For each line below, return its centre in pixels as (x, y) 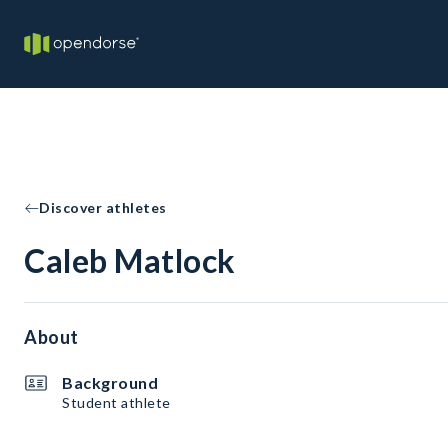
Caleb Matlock (130, 260)
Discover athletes (103, 207)
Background (110, 382)
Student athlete (116, 402)
